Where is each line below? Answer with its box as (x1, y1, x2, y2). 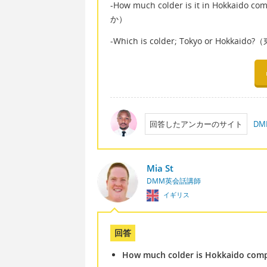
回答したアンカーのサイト (149, 119, 243, 130)
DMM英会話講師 (146, 176, 201, 187)
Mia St (146, 162, 173, 175)
